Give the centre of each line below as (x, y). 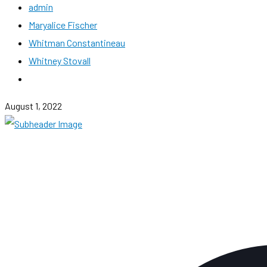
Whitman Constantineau (77, 43)
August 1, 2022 (33, 106)
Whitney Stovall (60, 60)
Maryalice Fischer (63, 25)
